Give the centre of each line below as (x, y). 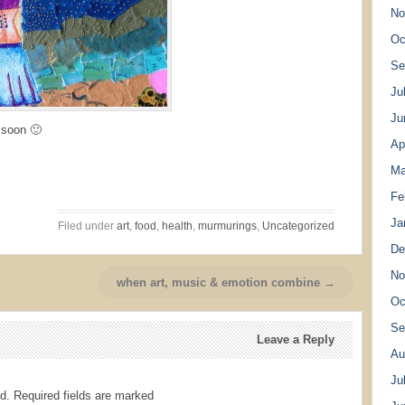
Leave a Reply (296, 339)
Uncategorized (298, 226)
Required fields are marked (84, 396)
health (177, 226)
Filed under (87, 226)
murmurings (227, 226)
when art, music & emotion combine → (226, 283)
